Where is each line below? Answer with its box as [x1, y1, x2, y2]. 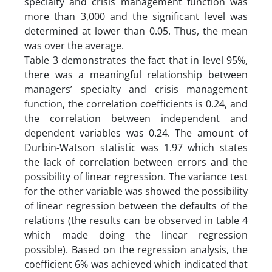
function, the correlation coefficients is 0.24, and [24, 97, 248, 110]
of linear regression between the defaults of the [24, 199, 248, 212]
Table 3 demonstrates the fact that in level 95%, [24, 53, 248, 67]
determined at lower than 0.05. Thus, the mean [24, 24, 248, 38]
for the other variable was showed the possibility [24, 184, 248, 198]
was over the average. [24, 38, 126, 52]
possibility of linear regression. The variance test [24, 169, 248, 183]
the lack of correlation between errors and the [24, 155, 248, 169]
